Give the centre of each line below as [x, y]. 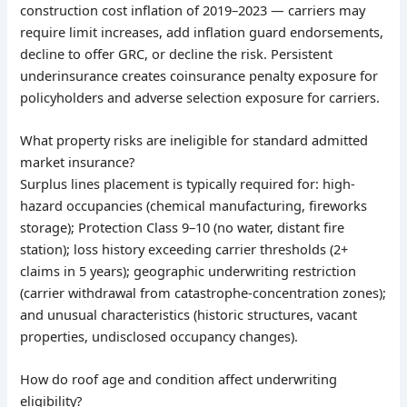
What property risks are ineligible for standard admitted [194, 139]
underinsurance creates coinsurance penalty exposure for [199, 75]
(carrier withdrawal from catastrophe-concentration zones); [203, 292]
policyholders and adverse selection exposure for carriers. [200, 97]
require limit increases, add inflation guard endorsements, [202, 31]
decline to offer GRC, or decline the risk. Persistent [177, 53]
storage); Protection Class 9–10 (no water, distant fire [183, 227]
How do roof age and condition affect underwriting [179, 379]
